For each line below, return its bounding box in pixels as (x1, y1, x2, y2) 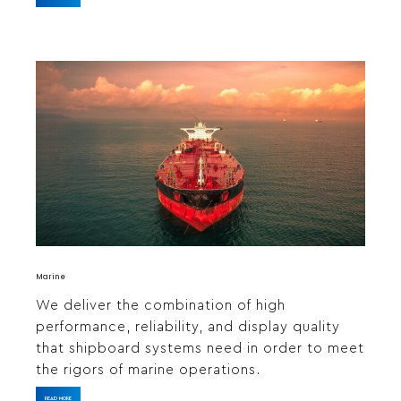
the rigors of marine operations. (36, 363, 260, 377)
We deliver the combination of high (36, 298, 286, 312)
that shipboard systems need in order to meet (36, 341, 364, 355)
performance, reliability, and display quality (36, 320, 340, 334)
